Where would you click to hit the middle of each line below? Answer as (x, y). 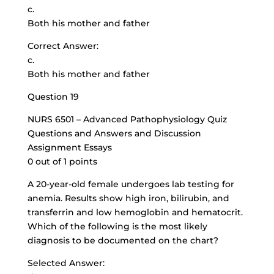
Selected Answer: (66, 263)
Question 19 (53, 97)
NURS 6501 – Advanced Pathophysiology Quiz (127, 119)
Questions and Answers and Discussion (114, 133)
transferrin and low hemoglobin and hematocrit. (135, 212)
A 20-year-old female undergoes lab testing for (131, 184)
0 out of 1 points (62, 161)
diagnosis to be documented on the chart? (123, 240)
